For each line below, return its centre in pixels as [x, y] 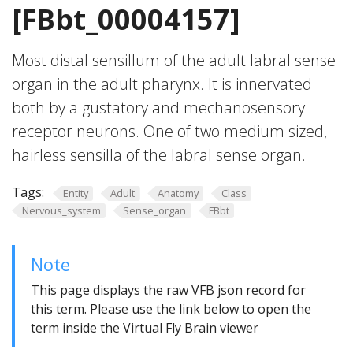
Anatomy [178, 193]
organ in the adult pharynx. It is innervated [162, 84]
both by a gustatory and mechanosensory [158, 108]
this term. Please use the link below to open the [171, 309]
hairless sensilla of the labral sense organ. [159, 155]
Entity [75, 193]
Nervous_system [61, 210]
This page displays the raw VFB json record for [168, 290]
